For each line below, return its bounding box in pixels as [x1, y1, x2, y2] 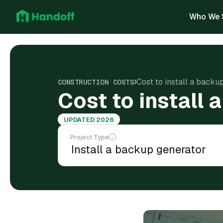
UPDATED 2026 [63, 115, 114, 123]
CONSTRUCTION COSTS [57, 77, 134, 87]
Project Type [70, 133, 109, 141]
